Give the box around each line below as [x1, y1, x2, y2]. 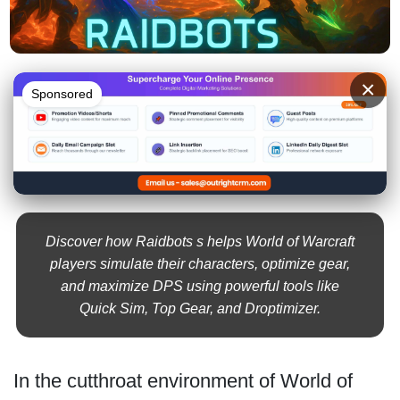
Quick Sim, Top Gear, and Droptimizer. [79, 300, 321, 316]
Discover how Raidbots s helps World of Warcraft [46, 233, 354, 249]
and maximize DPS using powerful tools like [61, 278, 339, 294]
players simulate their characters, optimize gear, [50, 255, 350, 271]
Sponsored [30, 86, 93, 101]
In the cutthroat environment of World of [12, 369, 353, 392]
